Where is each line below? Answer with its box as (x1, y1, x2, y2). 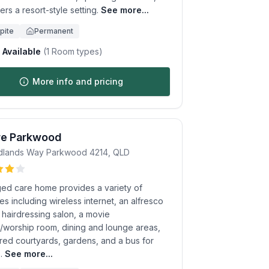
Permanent (34, 26, 73, 35)
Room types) (49, 46, 103, 56)
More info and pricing (32, 76, 123, 86)
